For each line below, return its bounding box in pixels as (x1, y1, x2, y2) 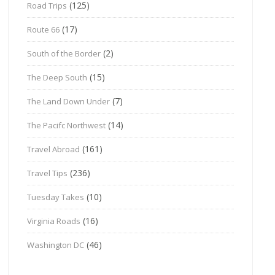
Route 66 (27, 23, 60, 35)
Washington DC (27, 239, 85, 250)
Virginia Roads (27, 215, 81, 227)
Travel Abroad (27, 143, 80, 155)
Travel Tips (27, 167, 68, 179)
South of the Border (27, 47, 101, 59)
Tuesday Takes (27, 191, 85, 203)
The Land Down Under (27, 95, 110, 107)
